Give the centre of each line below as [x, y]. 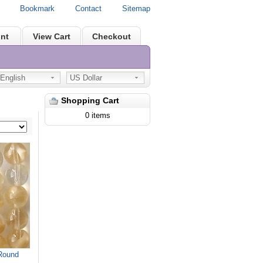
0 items [97, 115]
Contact [88, 9]
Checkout [112, 36]
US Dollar [86, 78]
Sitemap [136, 9]
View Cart [52, 36]
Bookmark [37, 9]
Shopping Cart [90, 100]
